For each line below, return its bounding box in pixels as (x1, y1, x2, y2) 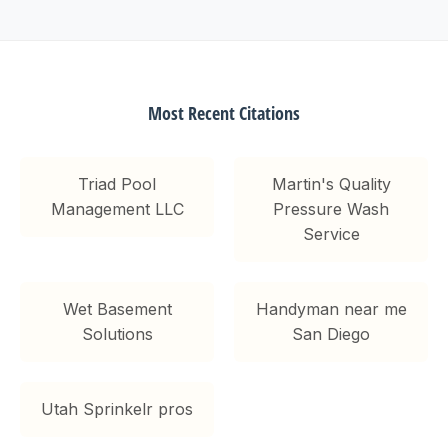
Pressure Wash (273, 198, 389, 219)
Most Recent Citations (148, 100, 300, 125)
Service (302, 223, 360, 244)
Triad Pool (78, 173, 156, 194)
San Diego (292, 323, 370, 344)
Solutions (81, 323, 153, 344)
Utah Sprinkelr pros (41, 398, 193, 419)
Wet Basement (62, 298, 172, 319)
